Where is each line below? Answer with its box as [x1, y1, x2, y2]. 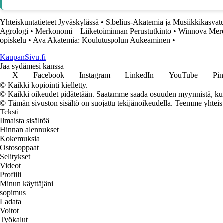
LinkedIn [125, 70, 154, 79]
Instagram [79, 70, 110, 79]
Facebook [33, 70, 64, 79]
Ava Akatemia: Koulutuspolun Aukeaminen [33, 35, 170, 44]
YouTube [169, 70, 198, 79]
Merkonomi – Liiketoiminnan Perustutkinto [35, 26, 171, 35]
